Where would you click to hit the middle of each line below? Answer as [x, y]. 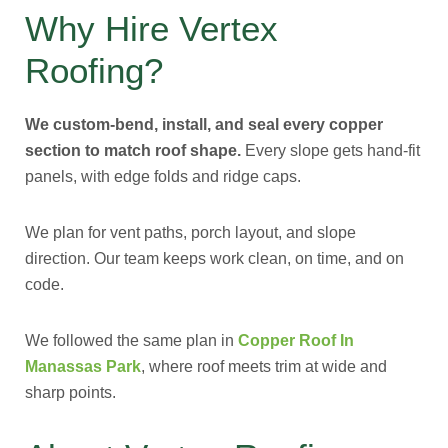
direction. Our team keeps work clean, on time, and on [214, 258]
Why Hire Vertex [151, 28]
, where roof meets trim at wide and [264, 366]
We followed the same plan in [131, 340]
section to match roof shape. [133, 150]
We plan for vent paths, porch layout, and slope [190, 232]
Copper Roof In [296, 340]
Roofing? [94, 70]
